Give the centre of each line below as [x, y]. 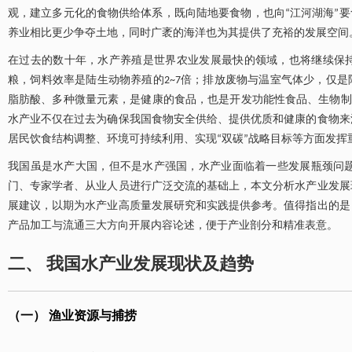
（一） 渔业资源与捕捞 [72, 317]
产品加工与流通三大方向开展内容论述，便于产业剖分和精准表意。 [173, 226]
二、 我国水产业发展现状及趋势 [131, 265]
